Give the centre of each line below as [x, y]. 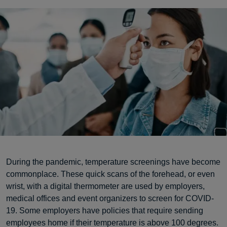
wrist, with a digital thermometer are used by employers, [105, 186]
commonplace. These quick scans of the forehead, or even [110, 174]
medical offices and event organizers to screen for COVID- [110, 198]
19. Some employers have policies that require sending [105, 211]
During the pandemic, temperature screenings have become [113, 162]
